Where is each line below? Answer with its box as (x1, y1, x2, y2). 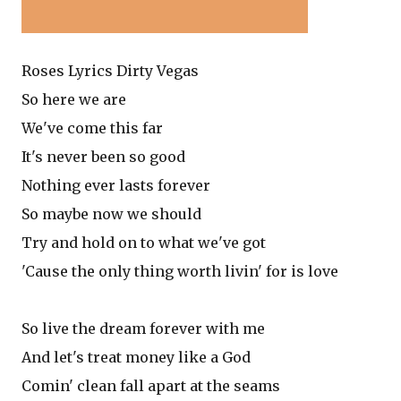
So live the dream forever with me (21, 320, 265, 337)
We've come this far (21, 119, 163, 137)
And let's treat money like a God (21, 348, 251, 366)
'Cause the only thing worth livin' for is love (21, 262, 338, 280)
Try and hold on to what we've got (21, 234, 266, 252)
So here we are (21, 90, 126, 108)
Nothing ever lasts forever (21, 176, 210, 194)
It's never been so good (21, 148, 185, 166)
